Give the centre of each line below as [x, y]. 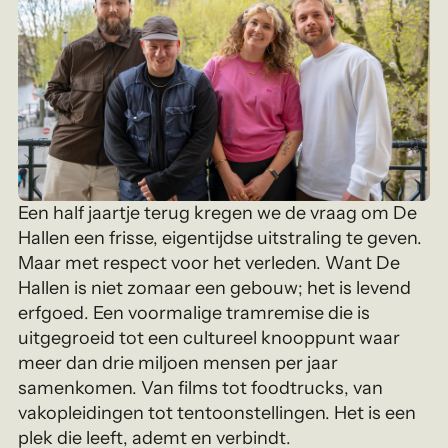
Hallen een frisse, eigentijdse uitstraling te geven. [220, 238]
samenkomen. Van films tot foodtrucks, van [201, 388]
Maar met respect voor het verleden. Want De [209, 263]
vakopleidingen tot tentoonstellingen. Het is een [217, 413]
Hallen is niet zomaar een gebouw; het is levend [215, 288]
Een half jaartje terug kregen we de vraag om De [218, 213]
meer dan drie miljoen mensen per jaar [178, 363]
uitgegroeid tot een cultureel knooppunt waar [209, 338]
